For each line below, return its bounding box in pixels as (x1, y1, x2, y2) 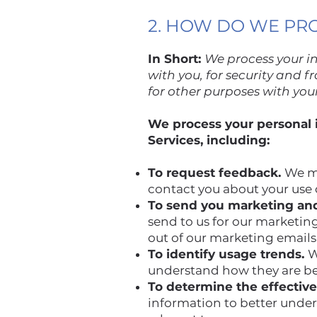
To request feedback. (148, 166, 284, 180)
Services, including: (148, 133, 273, 147)
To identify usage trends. (148, 247, 308, 261)
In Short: (148, 52, 204, 66)
